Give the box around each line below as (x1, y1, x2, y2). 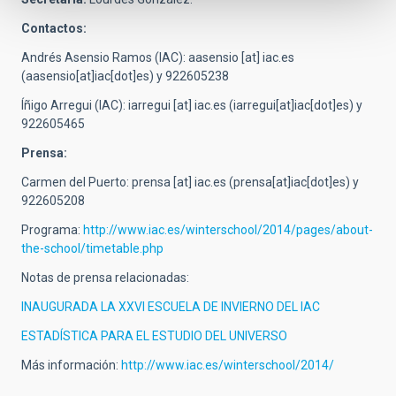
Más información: (21, 358, 121, 373)
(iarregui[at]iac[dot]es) (226, 98, 354, 113)
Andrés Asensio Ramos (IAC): (21, 50, 188, 65)
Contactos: (21, 21, 87, 36)
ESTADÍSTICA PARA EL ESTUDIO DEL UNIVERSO (21, 329, 287, 344)
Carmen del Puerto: (21, 175, 132, 190)
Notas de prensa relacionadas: (21, 270, 189, 286)
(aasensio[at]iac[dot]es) (21, 69, 154, 84)
